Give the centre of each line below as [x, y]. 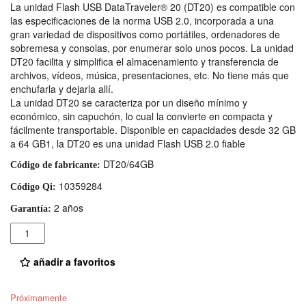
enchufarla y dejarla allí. [62, 88]
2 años [67, 207]
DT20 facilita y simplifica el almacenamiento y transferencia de [144, 61]
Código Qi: [33, 186]
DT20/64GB [127, 164]
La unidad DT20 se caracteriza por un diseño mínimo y [129, 102]
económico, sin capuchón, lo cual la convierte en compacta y [141, 116]
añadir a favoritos [73, 261]
